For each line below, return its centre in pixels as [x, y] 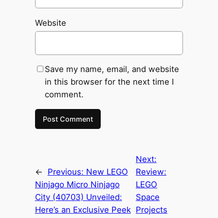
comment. [64, 95]
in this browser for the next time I [109, 82]
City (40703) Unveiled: [78, 197]
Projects [151, 209]
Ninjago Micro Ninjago [77, 184]
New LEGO [107, 172]
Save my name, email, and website [112, 69]
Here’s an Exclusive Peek [83, 209]
